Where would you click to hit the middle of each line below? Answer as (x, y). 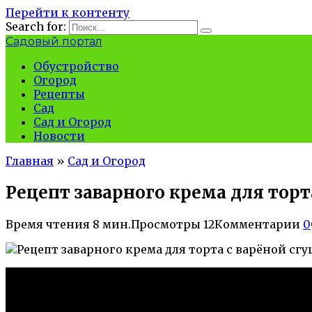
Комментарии (257, 224)
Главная (30, 161)
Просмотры (166, 224)
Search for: (36, 26)
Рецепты (59, 94)
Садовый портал (54, 41)
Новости (59, 136)
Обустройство (76, 66)
